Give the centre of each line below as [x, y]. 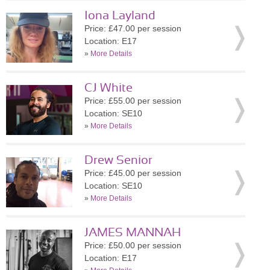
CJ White [108, 88]
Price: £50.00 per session [133, 245]
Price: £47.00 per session [133, 28]
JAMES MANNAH [133, 233]
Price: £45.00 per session [133, 173]
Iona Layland [120, 16]
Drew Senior [118, 160]
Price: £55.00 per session [133, 101]
